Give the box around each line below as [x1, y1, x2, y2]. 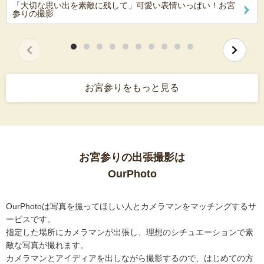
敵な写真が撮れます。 [6, 240, 88, 250]
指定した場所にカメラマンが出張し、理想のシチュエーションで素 [6, 227, 253, 237]
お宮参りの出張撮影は [79, 151, 185, 164]
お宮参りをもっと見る [85, 82, 179, 93]
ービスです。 [6, 214, 55, 225]
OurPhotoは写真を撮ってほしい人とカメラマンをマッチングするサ [6, 202, 256, 212]
